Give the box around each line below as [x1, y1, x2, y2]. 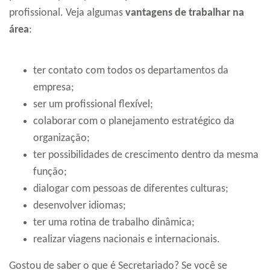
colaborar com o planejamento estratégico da [33, 116, 234, 128]
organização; [33, 133, 90, 145]
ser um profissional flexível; [33, 99, 153, 111]
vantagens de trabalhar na [125, 7, 244, 19]
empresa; [33, 82, 74, 94]
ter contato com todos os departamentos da [33, 65, 228, 77]
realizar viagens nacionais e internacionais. [33, 234, 220, 246]
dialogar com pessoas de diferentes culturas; [33, 183, 228, 195]
